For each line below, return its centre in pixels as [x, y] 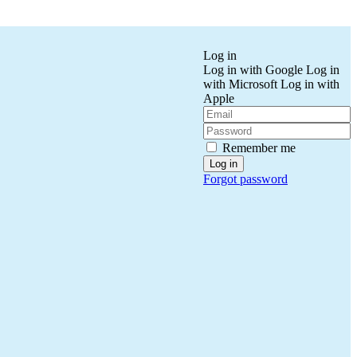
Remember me [259, 147]
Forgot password [245, 178]
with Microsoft [240, 84]
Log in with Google [253, 69]
